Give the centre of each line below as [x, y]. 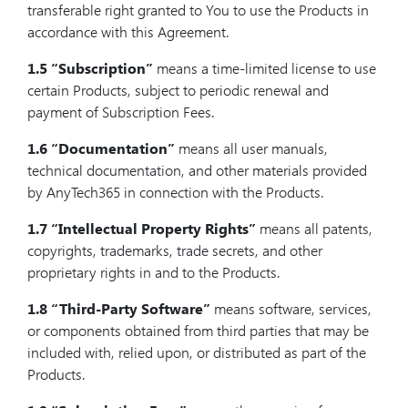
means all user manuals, [251, 148]
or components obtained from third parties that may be [198, 330]
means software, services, [291, 308]
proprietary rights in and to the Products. [154, 272]
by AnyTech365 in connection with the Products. [176, 192]
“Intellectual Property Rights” [153, 228]
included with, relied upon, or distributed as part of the [197, 352]
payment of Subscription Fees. [121, 112]
